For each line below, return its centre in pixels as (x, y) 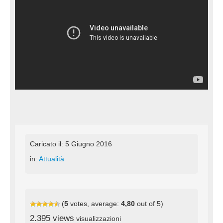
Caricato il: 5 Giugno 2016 (71, 144)
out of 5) (149, 203)
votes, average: (95, 203)
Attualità (52, 159)
